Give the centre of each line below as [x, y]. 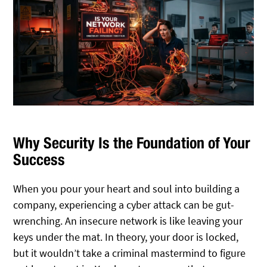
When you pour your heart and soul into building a [127, 188]
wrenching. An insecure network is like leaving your [128, 221]
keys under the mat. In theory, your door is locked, [126, 237]
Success [39, 159]
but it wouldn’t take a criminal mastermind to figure [130, 253]
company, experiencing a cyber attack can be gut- [124, 204]
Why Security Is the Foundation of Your [132, 142]
